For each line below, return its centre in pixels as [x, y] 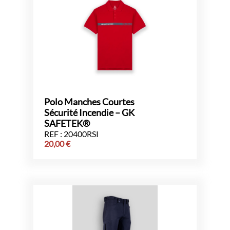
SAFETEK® [67, 123]
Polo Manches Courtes [89, 102]
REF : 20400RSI [71, 133]
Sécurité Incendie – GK [89, 112]
